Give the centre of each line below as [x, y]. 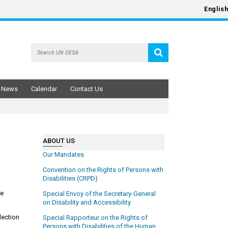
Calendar [44, 89]
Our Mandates [64, 154]
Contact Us [87, 89]
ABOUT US [59, 140]
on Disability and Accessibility [87, 202]
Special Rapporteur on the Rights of [95, 217]
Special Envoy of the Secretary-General [99, 193]
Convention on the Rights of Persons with [103, 169]
